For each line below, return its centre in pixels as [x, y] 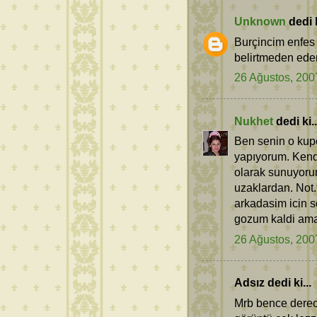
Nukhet [254, 121]
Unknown [260, 22]
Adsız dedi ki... [273, 283]
